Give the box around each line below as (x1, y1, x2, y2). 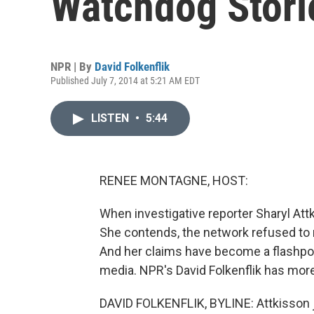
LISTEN (91, 111, 132, 125)
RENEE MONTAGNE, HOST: (100, 173, 248, 188)
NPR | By (50, 60, 95, 74)
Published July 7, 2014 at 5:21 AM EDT (50, 75, 200, 86)
